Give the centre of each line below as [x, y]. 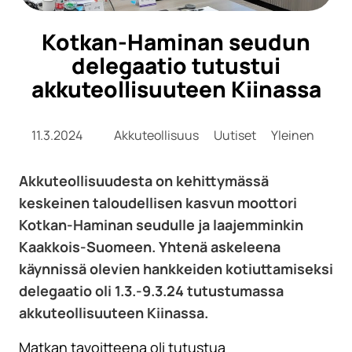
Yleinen [293, 136]
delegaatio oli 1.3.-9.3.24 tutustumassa [151, 291]
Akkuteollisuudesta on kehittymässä [144, 181]
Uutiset [236, 136]
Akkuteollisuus [158, 136]
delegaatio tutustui [176, 66]
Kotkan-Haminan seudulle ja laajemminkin [161, 225]
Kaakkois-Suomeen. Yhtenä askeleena [150, 247]
